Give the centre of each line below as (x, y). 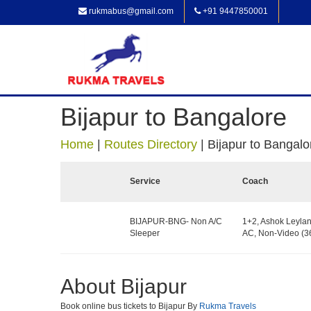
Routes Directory (151, 144)
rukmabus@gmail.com (130, 11)
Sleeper (145, 233)
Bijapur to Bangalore (174, 117)
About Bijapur (124, 286)
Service (145, 181)
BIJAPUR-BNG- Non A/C (176, 221)
